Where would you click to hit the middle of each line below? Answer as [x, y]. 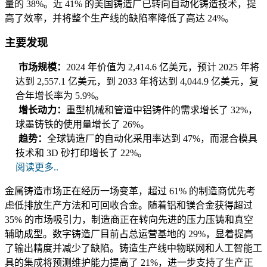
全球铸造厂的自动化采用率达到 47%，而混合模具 [152, 139]
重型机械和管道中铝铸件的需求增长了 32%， [162, 110]
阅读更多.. [37, 167]
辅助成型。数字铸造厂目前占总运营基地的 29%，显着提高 [129, 234]
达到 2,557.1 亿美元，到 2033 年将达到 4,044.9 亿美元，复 [137, 82]
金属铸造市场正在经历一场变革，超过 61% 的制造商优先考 [130, 191]
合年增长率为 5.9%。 [60, 96]
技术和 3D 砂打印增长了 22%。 [81, 153]
